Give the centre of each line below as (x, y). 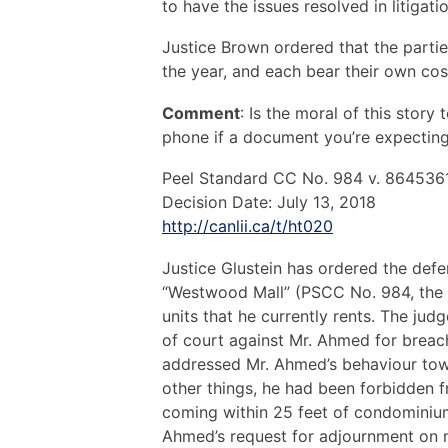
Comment (201, 112)
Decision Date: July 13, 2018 (269, 202)
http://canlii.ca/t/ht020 (247, 226)
